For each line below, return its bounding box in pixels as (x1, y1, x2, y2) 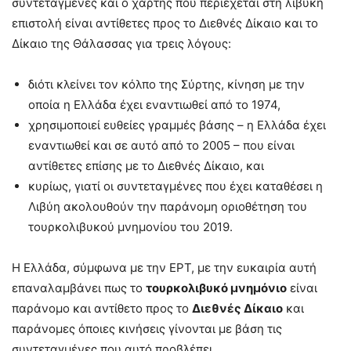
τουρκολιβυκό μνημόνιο (146, 280, 287, 295)
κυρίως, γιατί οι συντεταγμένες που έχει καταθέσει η (28, 179, 323, 194)
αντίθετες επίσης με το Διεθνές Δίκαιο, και (28, 158, 264, 173)
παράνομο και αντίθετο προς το (12, 301, 192, 316)
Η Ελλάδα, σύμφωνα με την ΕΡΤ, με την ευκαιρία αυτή (12, 260, 317, 275)
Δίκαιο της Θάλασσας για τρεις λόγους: (12, 36, 231, 51)
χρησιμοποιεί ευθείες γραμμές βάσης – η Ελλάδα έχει (28, 118, 326, 132)
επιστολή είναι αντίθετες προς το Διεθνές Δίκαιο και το (12, 16, 318, 31)
